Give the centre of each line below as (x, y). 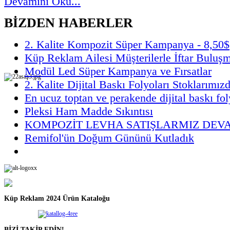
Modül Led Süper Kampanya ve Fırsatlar (118, 71)
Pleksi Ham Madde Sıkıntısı (89, 111)
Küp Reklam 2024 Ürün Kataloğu (57, 198)
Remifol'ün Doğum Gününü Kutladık (109, 138)
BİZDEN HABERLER (69, 23)
